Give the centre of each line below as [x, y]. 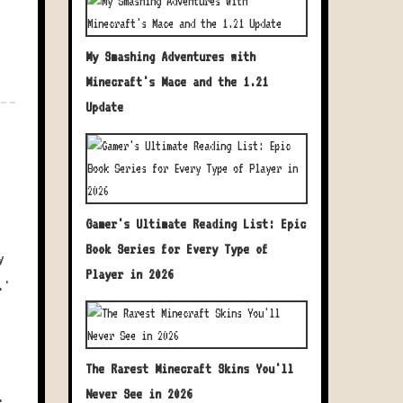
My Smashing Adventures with [170, 57]
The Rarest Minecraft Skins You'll [189, 369]
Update [104, 107]
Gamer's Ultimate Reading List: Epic [196, 224]
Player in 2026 [130, 274]
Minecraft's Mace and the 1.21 [177, 82]
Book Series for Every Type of [177, 249]
